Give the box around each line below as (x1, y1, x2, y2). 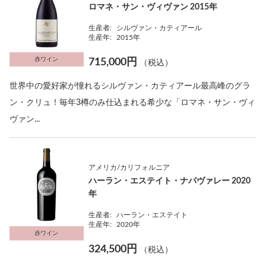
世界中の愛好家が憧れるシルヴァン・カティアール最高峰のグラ (9, 82, 251, 90)
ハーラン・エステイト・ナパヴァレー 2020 (88, 177, 251, 185)
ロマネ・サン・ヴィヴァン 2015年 (88, 3, 218, 11)
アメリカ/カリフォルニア (88, 164, 170, 171)
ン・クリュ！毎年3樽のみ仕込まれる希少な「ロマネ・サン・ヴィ (9, 99, 255, 107)
